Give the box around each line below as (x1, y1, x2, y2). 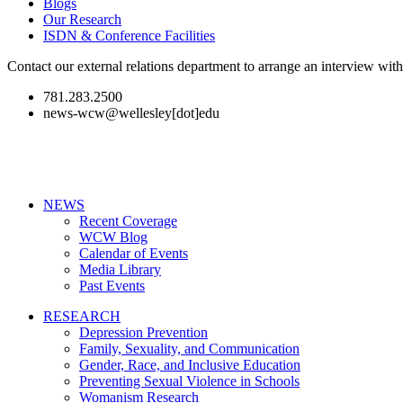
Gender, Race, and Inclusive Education (79, 356, 300, 372)
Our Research (43, 11, 121, 27)
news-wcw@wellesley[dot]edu (43, 104, 219, 121)
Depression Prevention (79, 324, 208, 340)
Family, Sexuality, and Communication (79, 340, 300, 356)
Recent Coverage (79, 212, 177, 228)
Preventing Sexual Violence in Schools (79, 372, 300, 389)
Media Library (79, 261, 161, 277)
